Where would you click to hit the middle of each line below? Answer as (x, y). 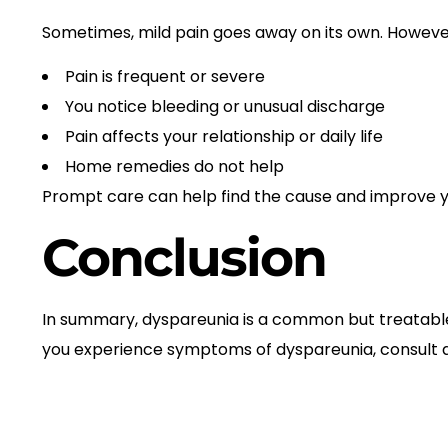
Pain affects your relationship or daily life (224, 137)
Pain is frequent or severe (165, 77)
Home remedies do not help (174, 167)
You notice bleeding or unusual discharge (225, 107)
